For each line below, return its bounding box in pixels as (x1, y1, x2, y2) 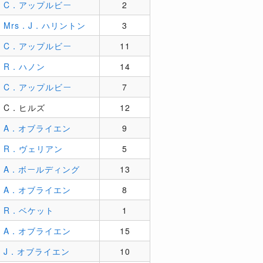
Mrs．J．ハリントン (4, 19, 86, 31)
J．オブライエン (4, 245, 70, 257)
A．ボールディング (4, 163, 80, 175)
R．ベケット (4, 204, 54, 216)
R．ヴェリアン (4, 143, 63, 154)
